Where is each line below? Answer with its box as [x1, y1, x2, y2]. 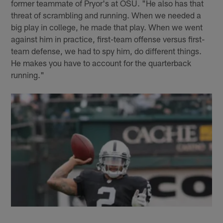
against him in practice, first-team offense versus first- [11, 33, 205, 44]
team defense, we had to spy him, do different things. [11, 45, 202, 56]
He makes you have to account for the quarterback [11, 57, 192, 68]
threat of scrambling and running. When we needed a [11, 9, 202, 20]
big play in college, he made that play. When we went [11, 21, 203, 32]
